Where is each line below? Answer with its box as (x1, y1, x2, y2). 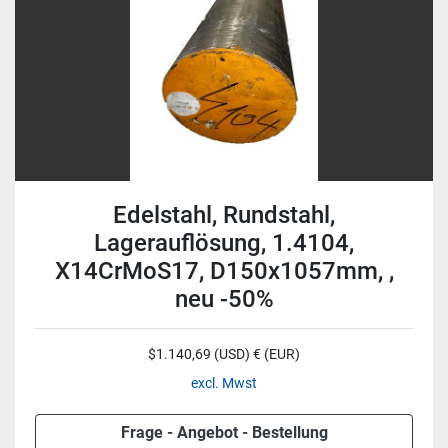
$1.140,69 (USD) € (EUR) (148, 346, 300, 362)
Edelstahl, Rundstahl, (113, 201, 335, 229)
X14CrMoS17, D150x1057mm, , (54, 257, 394, 285)
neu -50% (174, 285, 274, 313)
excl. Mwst (191, 375, 257, 391)
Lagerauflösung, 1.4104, (94, 229, 354, 257)
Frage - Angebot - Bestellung (120, 423, 328, 442)
